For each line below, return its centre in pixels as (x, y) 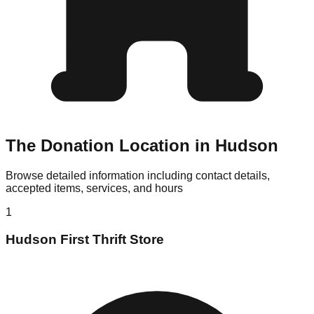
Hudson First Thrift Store (85, 240)
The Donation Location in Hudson (142, 146)
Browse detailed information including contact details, (138, 176)
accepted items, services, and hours (94, 189)
